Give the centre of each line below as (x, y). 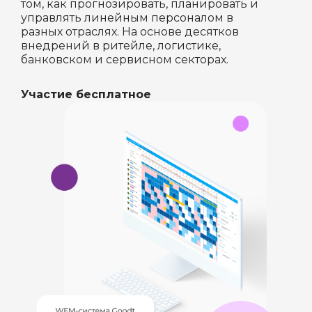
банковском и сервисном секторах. (125, 60)
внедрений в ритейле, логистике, (121, 46)
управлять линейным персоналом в (127, 18)
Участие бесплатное (86, 94)
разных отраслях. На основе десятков (130, 32)
